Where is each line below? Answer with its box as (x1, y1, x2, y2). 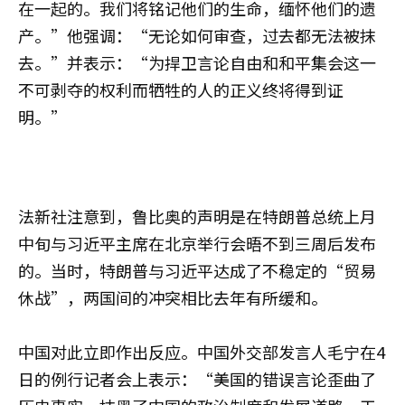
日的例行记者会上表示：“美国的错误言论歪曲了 (18, 366, 376, 391)
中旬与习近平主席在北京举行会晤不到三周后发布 (18, 231, 376, 255)
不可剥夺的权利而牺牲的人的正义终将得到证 (18, 77, 344, 101)
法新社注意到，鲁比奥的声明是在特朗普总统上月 (18, 203, 376, 228)
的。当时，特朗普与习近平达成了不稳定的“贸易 (18, 258, 376, 282)
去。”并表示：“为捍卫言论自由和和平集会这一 (18, 50, 376, 74)
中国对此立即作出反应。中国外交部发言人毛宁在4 (18, 339, 385, 363)
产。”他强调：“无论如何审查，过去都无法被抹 (18, 23, 376, 47)
